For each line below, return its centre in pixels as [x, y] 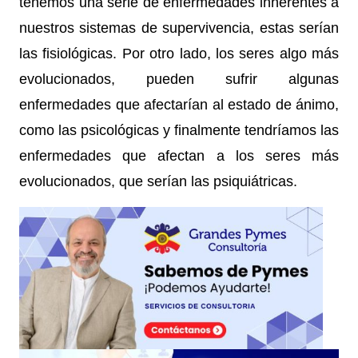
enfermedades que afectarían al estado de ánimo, [179, 105]
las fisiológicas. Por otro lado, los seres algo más [179, 54]
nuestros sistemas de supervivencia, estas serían [179, 28]
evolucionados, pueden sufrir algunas [179, 79]
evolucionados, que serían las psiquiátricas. [158, 181]
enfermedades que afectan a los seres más [179, 156]
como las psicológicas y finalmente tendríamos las [179, 130]
